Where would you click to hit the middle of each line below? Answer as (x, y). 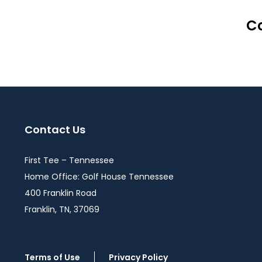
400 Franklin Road (61, 193)
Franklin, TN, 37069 (62, 209)
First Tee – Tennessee (69, 160)
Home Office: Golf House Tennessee (99, 177)
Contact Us (55, 130)
